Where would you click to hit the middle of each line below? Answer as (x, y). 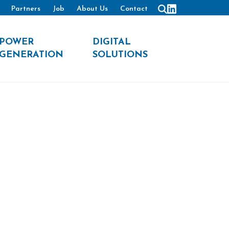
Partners (26, 9)
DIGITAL (112, 42)
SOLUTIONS (120, 55)
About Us (92, 9)
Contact (134, 9)
